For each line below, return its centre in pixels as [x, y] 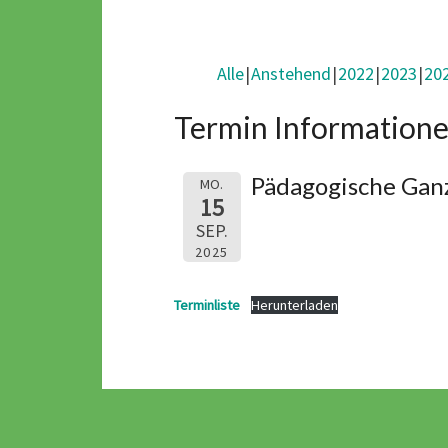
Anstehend [291, 73]
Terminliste [207, 305]
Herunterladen [294, 305]
